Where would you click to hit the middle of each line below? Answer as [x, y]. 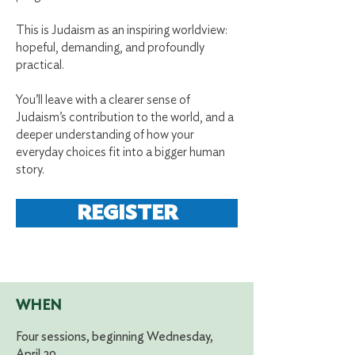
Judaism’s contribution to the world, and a [125, 117]
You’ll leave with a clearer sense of [103, 100]
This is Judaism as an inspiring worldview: [122, 30]
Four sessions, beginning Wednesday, [115, 337]
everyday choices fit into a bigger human [120, 152]
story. [30, 170]
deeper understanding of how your [105, 135]
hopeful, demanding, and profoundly [110, 48]
